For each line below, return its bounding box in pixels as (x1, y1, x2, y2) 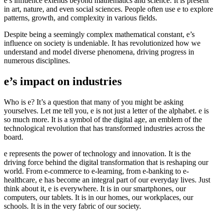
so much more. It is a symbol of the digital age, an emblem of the (4, 115, 202, 124)
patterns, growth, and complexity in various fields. (4, 13, 157, 22)
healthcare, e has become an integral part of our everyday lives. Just (4, 175, 210, 184)
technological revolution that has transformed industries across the (4, 124, 205, 132)
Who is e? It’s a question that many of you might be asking (4, 97, 183, 106)
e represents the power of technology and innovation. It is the (4, 149, 191, 158)
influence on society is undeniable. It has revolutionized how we (4, 38, 200, 47)
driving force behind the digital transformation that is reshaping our (4, 158, 208, 166)
